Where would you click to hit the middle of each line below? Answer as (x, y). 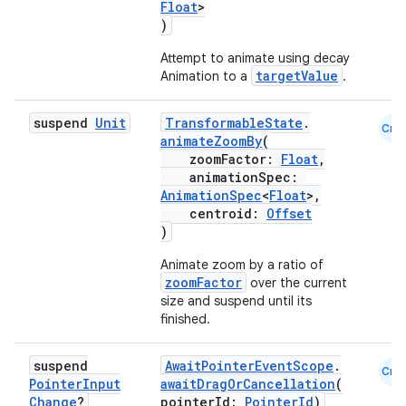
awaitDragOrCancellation (248, 384)
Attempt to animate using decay (255, 58)
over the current (297, 283)
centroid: (213, 213)
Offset (289, 213)
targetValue (297, 76)
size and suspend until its (236, 301)
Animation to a (206, 76)
